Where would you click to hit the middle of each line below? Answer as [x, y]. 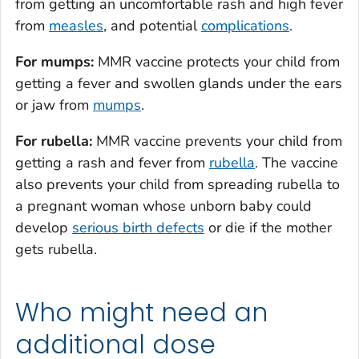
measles [76, 26]
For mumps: [56, 62]
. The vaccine [296, 163]
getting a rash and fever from [112, 163]
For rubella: [54, 141]
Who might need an [141, 313]
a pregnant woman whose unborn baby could [163, 206]
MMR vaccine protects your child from [219, 62]
